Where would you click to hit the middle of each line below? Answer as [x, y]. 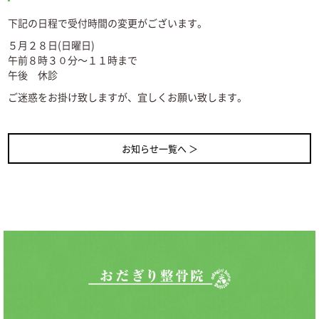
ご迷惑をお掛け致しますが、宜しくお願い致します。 [128, 97]
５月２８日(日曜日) [52, 45]
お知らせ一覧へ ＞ [159, 149]
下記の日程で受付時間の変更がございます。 [108, 23]
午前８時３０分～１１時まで [73, 60]
